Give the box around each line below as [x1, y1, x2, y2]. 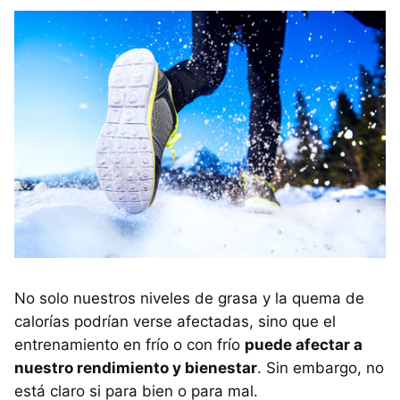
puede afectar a [245, 335, 362, 354]
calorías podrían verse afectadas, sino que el [14, 312, 336, 330]
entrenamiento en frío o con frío [14, 335, 245, 354]
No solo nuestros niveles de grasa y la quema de [14, 288, 364, 307]
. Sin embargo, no [257, 358, 384, 377]
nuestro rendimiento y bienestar [14, 358, 257, 377]
